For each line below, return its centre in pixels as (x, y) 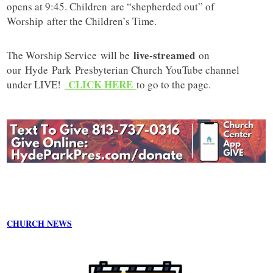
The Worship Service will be (70, 55)
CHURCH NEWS (40, 224)
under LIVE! (36, 85)
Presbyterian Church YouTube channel (156, 70)
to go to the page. (174, 85)
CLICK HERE (101, 85)
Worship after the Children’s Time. (82, 21)
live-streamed (166, 55)
